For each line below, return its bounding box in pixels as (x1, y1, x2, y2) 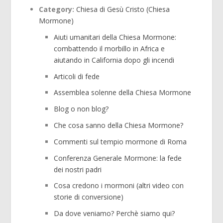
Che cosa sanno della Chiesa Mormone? (54, 120, 184, 130)
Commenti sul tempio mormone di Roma (54, 136, 187, 146)
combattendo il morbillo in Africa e (54, 43, 165, 53)
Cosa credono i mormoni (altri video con (54, 181, 184, 191)
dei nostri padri (54, 164, 102, 174)
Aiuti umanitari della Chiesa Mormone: (54, 32, 177, 42)
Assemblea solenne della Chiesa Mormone (54, 88, 192, 98)
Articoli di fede (54, 71, 100, 81)
